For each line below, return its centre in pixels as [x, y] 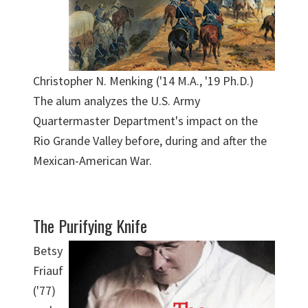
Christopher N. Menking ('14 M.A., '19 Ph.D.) [143, 81]
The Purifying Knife [90, 226]
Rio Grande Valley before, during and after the [150, 141]
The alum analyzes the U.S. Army [117, 101]
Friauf [48, 271]
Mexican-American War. [92, 161]
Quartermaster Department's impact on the [145, 121]
